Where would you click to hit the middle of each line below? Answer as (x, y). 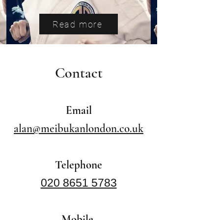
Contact (79, 73)
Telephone (79, 165)
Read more (78, 24)
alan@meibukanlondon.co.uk (79, 129)
